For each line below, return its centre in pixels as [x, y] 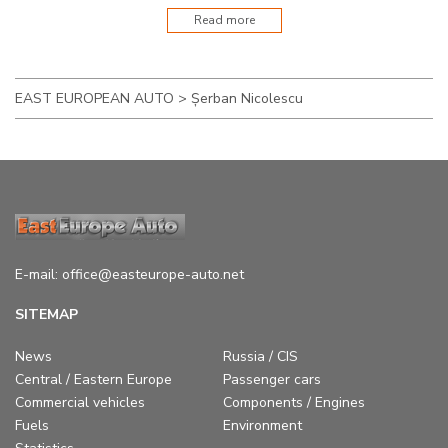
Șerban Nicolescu [247, 98]
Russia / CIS [260, 356]
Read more [224, 19]
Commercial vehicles [80, 402]
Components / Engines [293, 402]
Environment [262, 425]
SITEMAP [46, 314]
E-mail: [38, 274]
